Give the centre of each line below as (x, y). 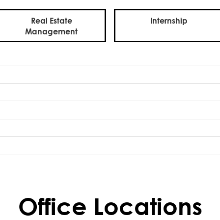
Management (51, 31)
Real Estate (51, 20)
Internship (169, 20)
